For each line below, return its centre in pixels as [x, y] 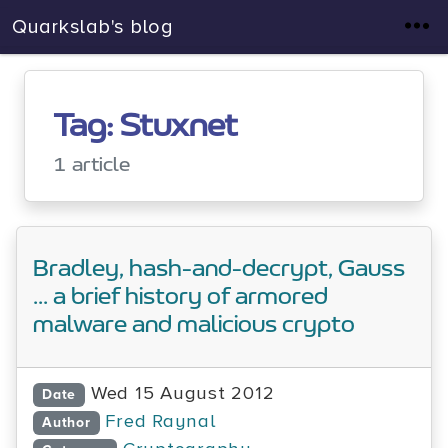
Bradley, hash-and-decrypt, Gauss [219, 269]
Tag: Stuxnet [145, 126]
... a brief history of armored [180, 297]
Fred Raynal [160, 421]
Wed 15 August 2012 [182, 393]
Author [66, 422]
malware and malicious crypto [194, 325]
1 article [91, 165]
